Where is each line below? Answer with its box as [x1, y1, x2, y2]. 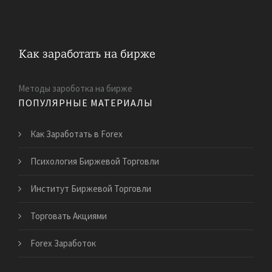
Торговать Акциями [30, 209, 107, 222]
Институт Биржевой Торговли [30, 182, 151, 194]
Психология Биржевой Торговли [30, 155, 159, 167]
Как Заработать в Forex [30, 127, 123, 140]
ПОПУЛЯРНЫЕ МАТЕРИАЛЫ [18, 96, 153, 109]
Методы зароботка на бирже [18, 82, 132, 94]
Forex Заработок [30, 237, 96, 249]
